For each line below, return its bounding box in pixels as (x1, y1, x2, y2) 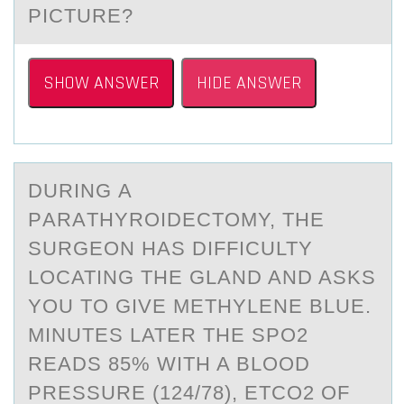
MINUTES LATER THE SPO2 (28, 324, 308, 346)
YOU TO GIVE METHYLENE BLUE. (28, 295, 372, 317)
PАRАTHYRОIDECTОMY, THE (28, 208, 325, 231)
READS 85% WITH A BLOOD (28, 353, 310, 375)
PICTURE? (28, 5, 133, 27)
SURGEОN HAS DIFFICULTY (28, 237, 313, 260)
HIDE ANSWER (197, 71, 301, 95)
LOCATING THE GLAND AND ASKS (28, 266, 376, 289)
